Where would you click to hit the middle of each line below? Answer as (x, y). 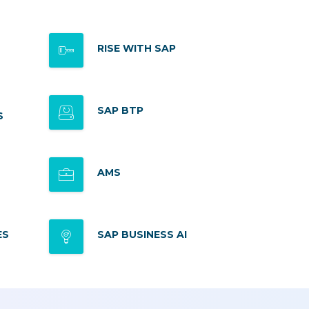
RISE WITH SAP (136, 48)
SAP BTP (120, 110)
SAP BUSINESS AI (142, 235)
